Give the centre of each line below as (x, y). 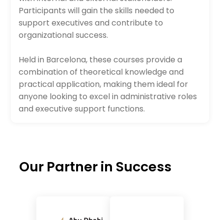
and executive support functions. (82, 109)
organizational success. (64, 35)
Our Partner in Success (95, 167)
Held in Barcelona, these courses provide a (101, 60)
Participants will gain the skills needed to (97, 11)
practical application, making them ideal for (104, 84)
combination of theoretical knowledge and (101, 72)
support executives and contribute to (91, 23)
